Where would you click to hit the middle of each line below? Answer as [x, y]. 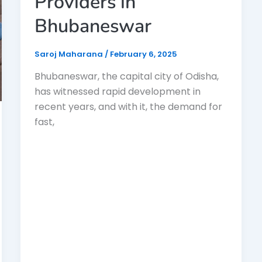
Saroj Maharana [69, 54]
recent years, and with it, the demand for [128, 106]
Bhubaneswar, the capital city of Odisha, [126, 76]
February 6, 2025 [143, 54]
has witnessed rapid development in [117, 91]
